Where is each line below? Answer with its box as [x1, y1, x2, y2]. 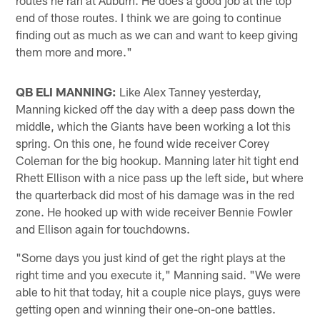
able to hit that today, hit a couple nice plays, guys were [16, 284, 301, 299]
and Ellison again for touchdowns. [16, 221, 191, 236]
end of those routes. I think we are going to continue [16, 9, 282, 24]
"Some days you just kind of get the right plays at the [16, 249, 286, 264]
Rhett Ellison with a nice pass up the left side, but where [16, 169, 304, 184]
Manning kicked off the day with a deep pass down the [16, 101, 296, 116]
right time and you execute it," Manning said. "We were [16, 266, 301, 281]
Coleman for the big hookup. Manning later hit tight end [16, 152, 299, 167]
